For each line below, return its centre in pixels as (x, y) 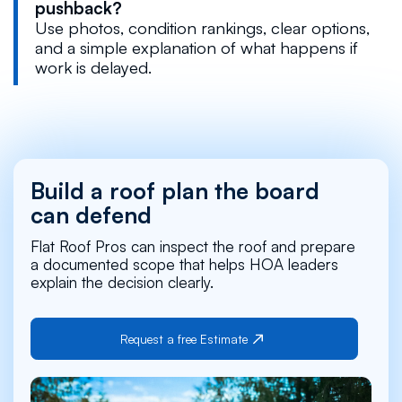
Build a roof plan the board (175, 191)
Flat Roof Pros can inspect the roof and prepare (192, 246)
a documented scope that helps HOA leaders (184, 264)
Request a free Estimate (184, 339)
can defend (91, 215)
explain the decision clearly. (122, 282)
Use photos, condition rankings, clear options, (202, 27)
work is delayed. (93, 66)
